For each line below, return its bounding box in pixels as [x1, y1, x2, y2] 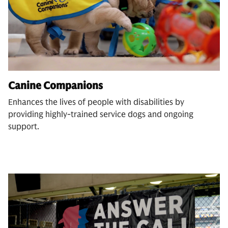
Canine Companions [8, 79, 103, 92]
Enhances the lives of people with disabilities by [8, 97, 184, 107]
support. [8, 121, 39, 132]
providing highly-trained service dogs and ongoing [8, 109, 193, 120]
